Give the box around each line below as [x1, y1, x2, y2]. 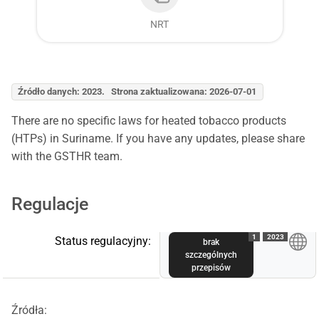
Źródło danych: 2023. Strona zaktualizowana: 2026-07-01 [18, 86, 257, 98]
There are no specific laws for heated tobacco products [11, 113, 286, 127]
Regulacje [11, 193, 88, 214]
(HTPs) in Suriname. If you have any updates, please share [11, 131, 305, 145]
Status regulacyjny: [55, 234, 151, 248]
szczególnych [185, 249, 237, 260]
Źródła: [11, 303, 47, 317]
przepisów [192, 262, 231, 273]
